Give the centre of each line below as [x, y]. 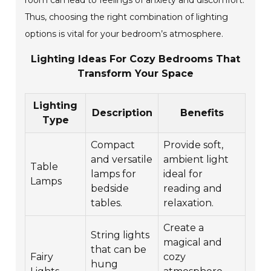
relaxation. [189, 203]
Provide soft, [194, 145]
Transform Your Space [135, 74]
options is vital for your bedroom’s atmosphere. [124, 34]
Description [122, 113]
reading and [193, 189]
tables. [107, 203]
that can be [119, 250]
